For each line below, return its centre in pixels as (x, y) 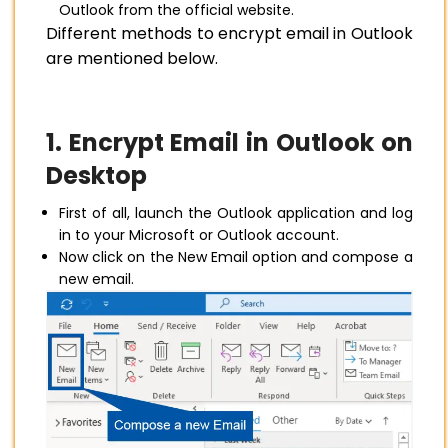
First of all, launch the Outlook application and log (236, 213)
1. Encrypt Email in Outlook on (229, 143)
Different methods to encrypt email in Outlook (229, 34)
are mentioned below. (132, 59)
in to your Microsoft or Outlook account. (201, 235)
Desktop (96, 176)
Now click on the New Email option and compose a (236, 257)
